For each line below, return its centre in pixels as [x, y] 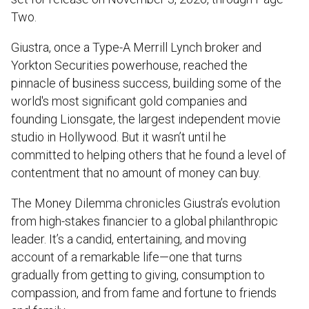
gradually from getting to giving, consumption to [138, 275]
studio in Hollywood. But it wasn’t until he [119, 137]
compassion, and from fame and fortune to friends [144, 292]
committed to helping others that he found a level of [149, 154]
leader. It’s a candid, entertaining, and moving [129, 239]
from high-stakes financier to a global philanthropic [144, 221]
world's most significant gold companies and [129, 101]
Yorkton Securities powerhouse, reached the [129, 65]
